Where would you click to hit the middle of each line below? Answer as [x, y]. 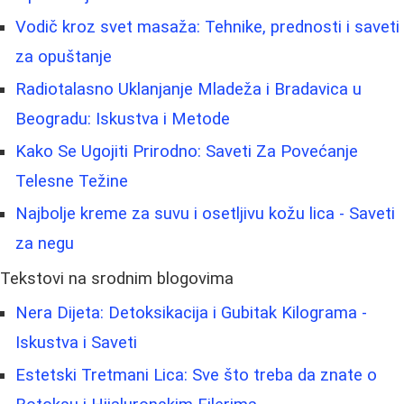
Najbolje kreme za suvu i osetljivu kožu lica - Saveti [205, 213]
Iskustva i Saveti [76, 342]
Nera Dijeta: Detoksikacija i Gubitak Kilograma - [191, 312]
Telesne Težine [72, 181]
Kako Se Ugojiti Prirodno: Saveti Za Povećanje [187, 151]
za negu [45, 243]
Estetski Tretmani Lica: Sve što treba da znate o [196, 375]
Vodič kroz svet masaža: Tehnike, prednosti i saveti [207, 27]
